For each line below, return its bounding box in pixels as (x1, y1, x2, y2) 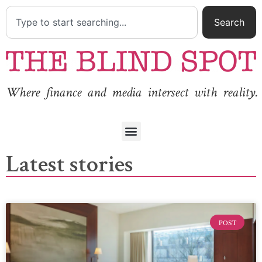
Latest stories (6, 149, 133, 180)
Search (214, 16, 244, 28)
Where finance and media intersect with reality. (6, 83, 258, 102)
